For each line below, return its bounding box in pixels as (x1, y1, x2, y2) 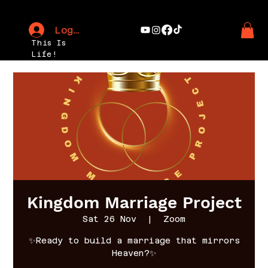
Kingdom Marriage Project (26, 192, 242, 212)
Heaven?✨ (111, 248, 157, 258)
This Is (31, 38, 66, 47)
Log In (54, 24, 92, 36)
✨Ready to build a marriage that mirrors (28, 235, 240, 245)
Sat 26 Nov (83, 214, 136, 224)
